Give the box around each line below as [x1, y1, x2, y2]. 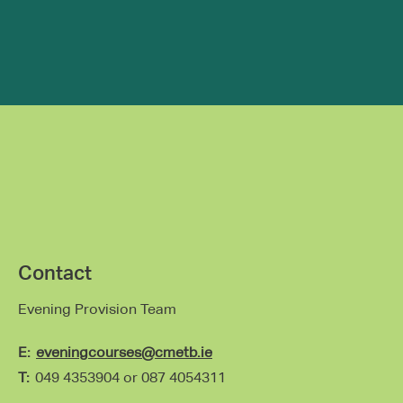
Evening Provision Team [18, 300, 176, 318]
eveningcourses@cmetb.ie [36, 344, 212, 362]
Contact [18, 262, 92, 285]
